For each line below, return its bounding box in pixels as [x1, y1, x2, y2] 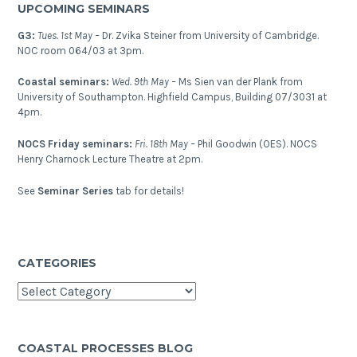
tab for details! [113, 184, 185, 197]
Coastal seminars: [18, 76, 112, 88]
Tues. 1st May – [37, 29, 103, 41]
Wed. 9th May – [112, 76, 179, 88]
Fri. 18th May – [135, 138, 198, 151]
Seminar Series [37, 184, 114, 197]
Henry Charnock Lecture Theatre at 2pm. [18, 153, 203, 166]
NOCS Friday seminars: [18, 138, 135, 151]
